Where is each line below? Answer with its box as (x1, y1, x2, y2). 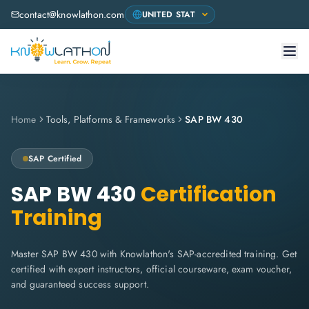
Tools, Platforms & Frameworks (46, 112, 176, 126)
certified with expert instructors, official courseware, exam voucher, (11, 262, 292, 276)
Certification (136, 180, 277, 209)
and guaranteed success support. (11, 277, 149, 291)
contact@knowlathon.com (19, 8, 125, 21)
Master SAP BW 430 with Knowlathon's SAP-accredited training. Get (11, 247, 297, 261)
